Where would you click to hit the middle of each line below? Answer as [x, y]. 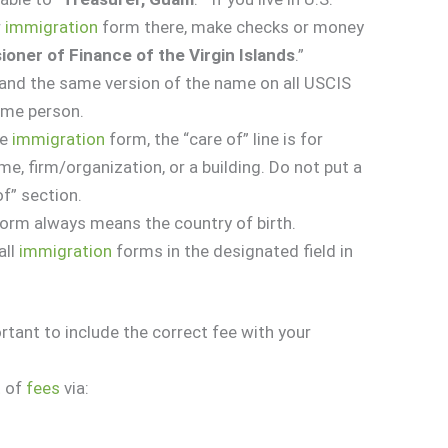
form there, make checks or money [231, 26]
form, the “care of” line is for [214, 138]
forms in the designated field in [233, 250]
